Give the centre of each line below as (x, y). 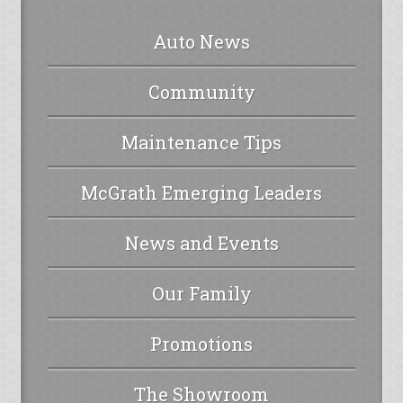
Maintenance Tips (201, 142)
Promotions (201, 343)
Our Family (201, 293)
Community (201, 91)
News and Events (201, 242)
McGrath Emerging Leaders (201, 192)
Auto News (201, 41)
